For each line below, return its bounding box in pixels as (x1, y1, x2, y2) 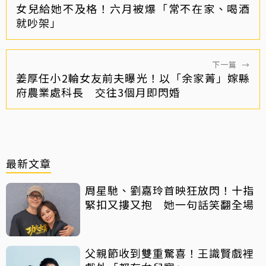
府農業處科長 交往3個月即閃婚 (16, 84, 180, 100)
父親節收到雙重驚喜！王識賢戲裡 (85, 245, 254, 261)
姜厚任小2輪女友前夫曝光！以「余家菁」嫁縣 (16, 69, 250, 85)
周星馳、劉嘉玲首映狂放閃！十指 (85, 182, 254, 198)
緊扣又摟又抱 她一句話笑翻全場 (85, 196, 254, 212)
